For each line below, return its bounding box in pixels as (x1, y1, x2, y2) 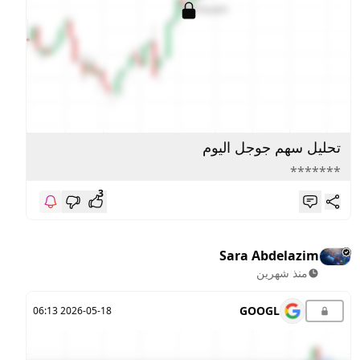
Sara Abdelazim (219, 246, 320, 264)
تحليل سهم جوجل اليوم (202, 137, 342, 157)
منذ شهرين (256, 264, 309, 280)
